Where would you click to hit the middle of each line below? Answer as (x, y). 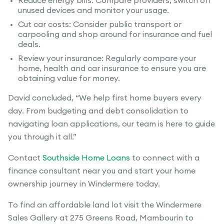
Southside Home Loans (86, 158)
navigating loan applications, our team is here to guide (111, 124)
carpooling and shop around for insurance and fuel (115, 35)
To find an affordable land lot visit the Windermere (105, 205)
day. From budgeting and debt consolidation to (98, 111)
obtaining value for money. (69, 79)
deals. (29, 45)
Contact (25, 158)
